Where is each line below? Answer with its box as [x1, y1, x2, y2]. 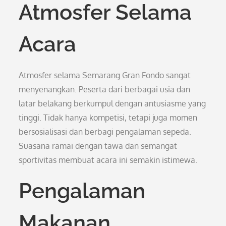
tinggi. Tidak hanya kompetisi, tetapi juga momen [19, 112, 198, 123]
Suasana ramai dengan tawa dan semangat [19, 141, 178, 151]
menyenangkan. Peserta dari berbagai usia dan [19, 84, 191, 94]
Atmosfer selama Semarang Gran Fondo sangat [19, 70, 191, 80]
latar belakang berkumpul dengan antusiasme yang [19, 98, 206, 108]
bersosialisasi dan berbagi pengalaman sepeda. [19, 127, 192, 137]
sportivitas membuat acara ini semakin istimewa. [19, 155, 198, 165]
